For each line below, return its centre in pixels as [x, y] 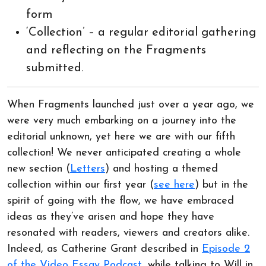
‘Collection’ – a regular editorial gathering [141, 33]
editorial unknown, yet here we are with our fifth [121, 137]
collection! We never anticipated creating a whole [124, 153]
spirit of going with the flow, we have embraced [121, 201]
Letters [88, 169]
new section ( [39, 169]
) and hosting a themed [161, 169]
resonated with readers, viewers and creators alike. [128, 233]
